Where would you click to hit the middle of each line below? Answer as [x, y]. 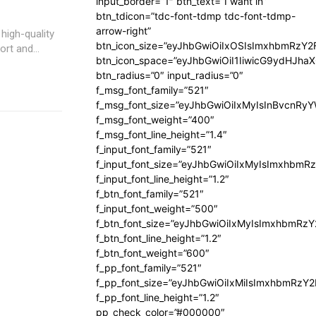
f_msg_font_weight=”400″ [155, 120]
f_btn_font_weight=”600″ [153, 253]
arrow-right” [123, 31]
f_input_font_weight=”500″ [157, 208]
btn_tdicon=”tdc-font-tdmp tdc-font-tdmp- [196, 16]
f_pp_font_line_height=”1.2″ [158, 297]
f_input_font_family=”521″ [154, 149]
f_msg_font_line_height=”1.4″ [162, 134]
